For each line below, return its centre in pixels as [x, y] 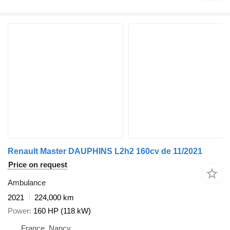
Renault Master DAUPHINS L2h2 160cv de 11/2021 [105, 151]
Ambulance [27, 182]
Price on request [38, 164]
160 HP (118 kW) [62, 211]
